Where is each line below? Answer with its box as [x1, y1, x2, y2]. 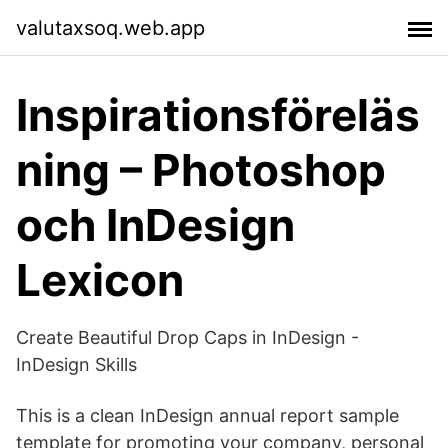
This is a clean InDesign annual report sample [16, 405, 399, 426]
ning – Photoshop [16, 143, 386, 197]
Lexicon [16, 253, 184, 307]
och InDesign [16, 198, 295, 252]
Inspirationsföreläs [16, 88, 420, 142]
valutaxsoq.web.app [16, 15, 205, 40]
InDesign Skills [16, 354, 137, 375]
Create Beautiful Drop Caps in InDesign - [16, 327, 359, 348]
